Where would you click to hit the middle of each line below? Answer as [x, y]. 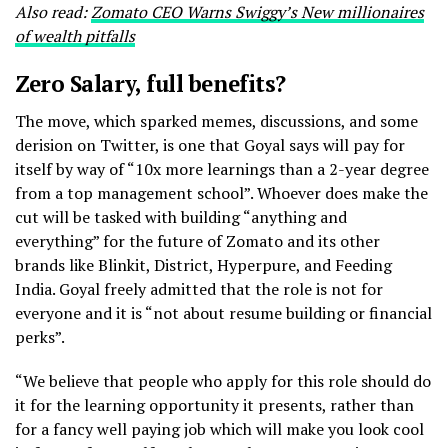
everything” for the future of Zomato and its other [197, 240]
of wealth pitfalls [75, 35]
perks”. [40, 336]
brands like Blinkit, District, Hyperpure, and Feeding [203, 264]
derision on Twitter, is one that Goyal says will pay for [210, 144]
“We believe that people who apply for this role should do [223, 380]
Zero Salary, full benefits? [150, 83]
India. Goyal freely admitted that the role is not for [199, 288]
